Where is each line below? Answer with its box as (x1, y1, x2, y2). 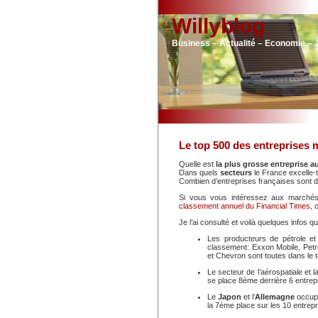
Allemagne (255, 292, 297, 301)
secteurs (220, 168, 254, 177)
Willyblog (172, 14, 265, 38)
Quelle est (179, 160, 214, 168)
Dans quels (179, 168, 220, 177)
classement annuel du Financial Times (179, 202, 310, 210)
